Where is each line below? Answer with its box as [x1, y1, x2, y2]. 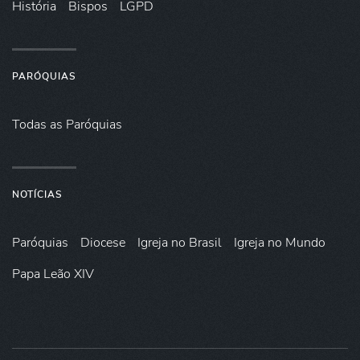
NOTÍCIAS [12, 187, 62, 201]
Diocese [80, 233, 125, 252]
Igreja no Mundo [234, 233, 325, 252]
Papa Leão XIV [12, 264, 94, 283]
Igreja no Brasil [137, 233, 222, 252]
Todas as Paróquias [12, 115, 122, 133]
